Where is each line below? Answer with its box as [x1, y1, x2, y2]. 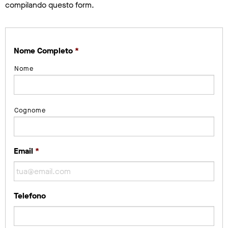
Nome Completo [14, 45, 73, 56]
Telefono [14, 190, 46, 201]
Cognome [14, 105, 46, 115]
